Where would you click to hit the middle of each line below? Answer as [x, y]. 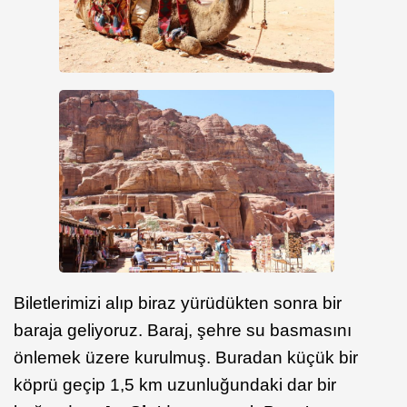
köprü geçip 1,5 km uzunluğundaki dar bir [175, 385]
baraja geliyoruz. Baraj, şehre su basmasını [183, 331]
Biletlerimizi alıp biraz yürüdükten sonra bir [178, 303]
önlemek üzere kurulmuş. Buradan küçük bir [186, 358]
